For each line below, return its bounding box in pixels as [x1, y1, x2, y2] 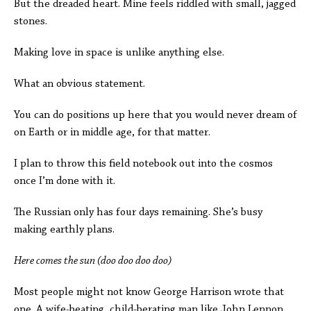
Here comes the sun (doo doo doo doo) [14, 255, 171, 267]
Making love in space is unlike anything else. [14, 47, 224, 58]
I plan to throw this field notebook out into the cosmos [14, 158, 273, 169]
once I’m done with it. [14, 176, 115, 187]
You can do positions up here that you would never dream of [14, 110, 297, 121]
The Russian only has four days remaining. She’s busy [14, 207, 262, 218]
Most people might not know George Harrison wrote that [14, 287, 284, 298]
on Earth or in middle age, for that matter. [14, 127, 210, 138]
